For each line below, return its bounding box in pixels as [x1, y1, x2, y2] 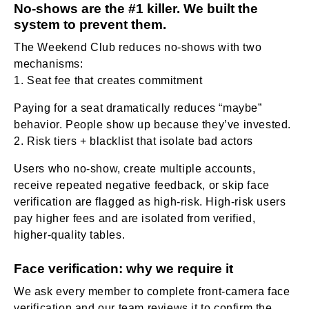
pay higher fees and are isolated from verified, [14, 212, 256, 224]
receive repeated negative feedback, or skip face [14, 179, 270, 191]
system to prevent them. [14, 17, 166, 32]
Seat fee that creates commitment [27, 74, 203, 86]
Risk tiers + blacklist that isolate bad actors [27, 134, 253, 147]
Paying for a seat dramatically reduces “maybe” [14, 101, 262, 114]
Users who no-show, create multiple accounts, [14, 162, 256, 175]
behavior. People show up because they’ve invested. [14, 118, 292, 130]
